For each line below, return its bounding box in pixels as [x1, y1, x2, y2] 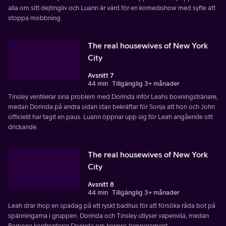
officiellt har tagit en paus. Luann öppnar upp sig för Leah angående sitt [8, 112, 213, 121]
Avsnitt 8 [88, 180, 114, 188]
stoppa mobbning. [8, 14, 62, 22]
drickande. [8, 123, 38, 131]
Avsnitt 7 [88, 71, 114, 79]
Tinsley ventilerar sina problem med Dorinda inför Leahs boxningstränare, [8, 92, 218, 100]
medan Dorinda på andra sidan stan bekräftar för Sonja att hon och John [8, 102, 215, 110]
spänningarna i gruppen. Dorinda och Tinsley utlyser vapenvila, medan [8, 211, 209, 219]
